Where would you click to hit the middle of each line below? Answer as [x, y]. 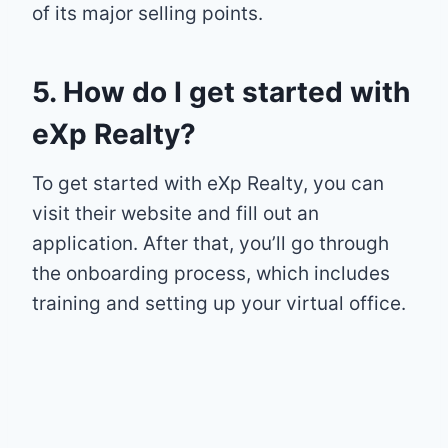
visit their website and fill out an [175, 213]
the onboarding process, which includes [211, 273]
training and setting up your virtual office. [219, 303]
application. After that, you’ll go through [210, 243]
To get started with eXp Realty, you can [208, 183]
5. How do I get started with [221, 91]
